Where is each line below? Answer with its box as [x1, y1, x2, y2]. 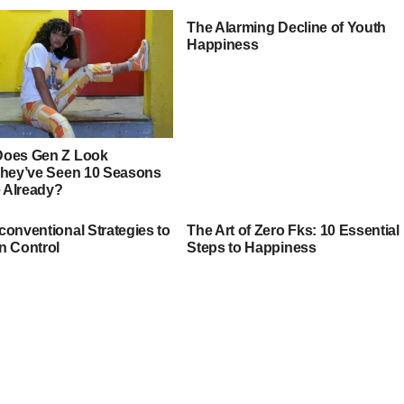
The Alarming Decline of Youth [187, 19, 387, 35]
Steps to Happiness [187, 239, 317, 255]
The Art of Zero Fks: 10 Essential [187, 222, 399, 238]
